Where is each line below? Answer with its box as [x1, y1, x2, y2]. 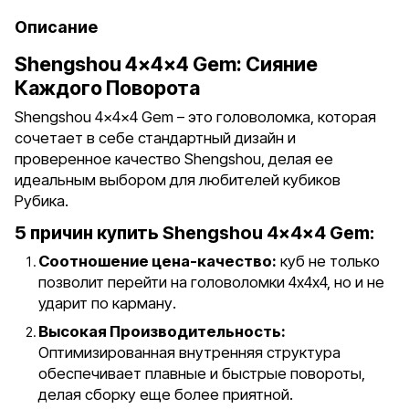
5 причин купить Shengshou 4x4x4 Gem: [15, 221, 374, 244]
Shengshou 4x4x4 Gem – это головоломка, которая [15, 107, 376, 126]
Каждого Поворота [15, 75, 200, 100]
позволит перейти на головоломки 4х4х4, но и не [38, 272, 384, 291]
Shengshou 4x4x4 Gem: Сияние [15, 51, 318, 76]
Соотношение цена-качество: [38, 251, 277, 270]
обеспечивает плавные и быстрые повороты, [38, 364, 365, 383]
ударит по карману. [38, 293, 176, 312]
